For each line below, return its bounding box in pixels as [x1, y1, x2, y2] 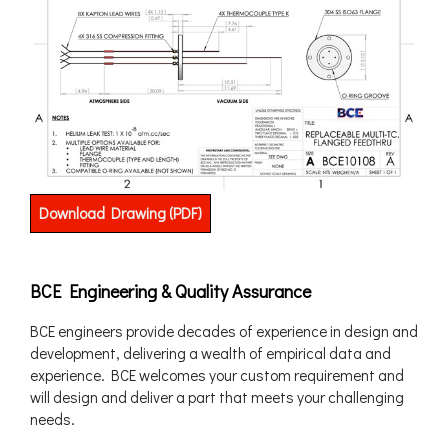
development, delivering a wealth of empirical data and [30, 342, 391, 363]
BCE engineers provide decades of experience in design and [30, 320, 418, 341]
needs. [30, 408, 75, 429]
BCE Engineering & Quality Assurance [30, 278, 311, 303]
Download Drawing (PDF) [39, 202, 202, 223]
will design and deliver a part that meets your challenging [30, 386, 404, 407]
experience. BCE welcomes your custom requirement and [30, 364, 404, 385]
